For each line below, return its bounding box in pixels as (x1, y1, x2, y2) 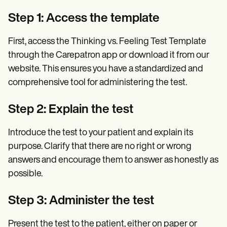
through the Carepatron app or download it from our (8, 50, 209, 60)
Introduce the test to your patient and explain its (8, 128, 193, 138)
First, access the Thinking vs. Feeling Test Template (8, 36, 206, 47)
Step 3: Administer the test (8, 195, 154, 207)
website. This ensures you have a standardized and (8, 64, 203, 74)
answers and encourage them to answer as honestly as (8, 155, 218, 165)
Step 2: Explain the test (8, 103, 133, 116)
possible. (8, 169, 43, 179)
